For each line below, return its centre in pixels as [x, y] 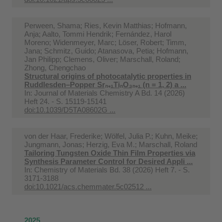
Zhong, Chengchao [55, 67]
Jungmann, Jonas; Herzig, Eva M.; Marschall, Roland [111, 144]
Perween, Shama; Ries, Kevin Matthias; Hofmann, [106, 25]
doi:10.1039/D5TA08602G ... [70, 110]
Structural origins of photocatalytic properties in [108, 76]
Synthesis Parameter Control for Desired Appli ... [109, 161]
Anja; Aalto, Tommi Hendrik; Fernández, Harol [98, 34]
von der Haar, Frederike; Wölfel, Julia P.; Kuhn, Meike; [111, 136]
